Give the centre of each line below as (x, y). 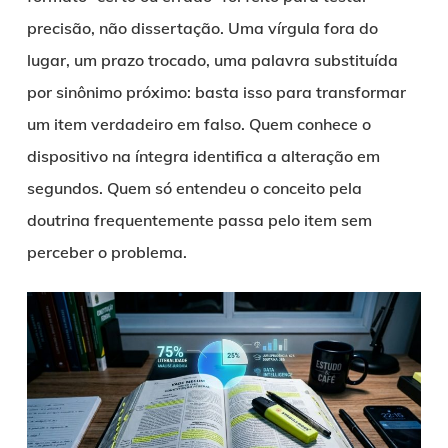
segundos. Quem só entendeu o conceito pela (194, 187)
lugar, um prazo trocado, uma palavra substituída (212, 59)
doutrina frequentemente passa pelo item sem (199, 219)
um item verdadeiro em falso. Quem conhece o (198, 123)
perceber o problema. (106, 251)
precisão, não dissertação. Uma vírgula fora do (202, 27)
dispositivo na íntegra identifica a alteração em (203, 155)
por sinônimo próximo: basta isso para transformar (216, 91)
